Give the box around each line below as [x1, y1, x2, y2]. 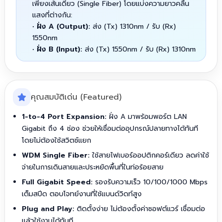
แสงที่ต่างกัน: [32, 10, 72, 21]
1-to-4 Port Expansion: [21, 111, 107, 122]
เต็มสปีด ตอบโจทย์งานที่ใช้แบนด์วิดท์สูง [21, 189, 142, 200]
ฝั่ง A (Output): [36, 21, 90, 32]
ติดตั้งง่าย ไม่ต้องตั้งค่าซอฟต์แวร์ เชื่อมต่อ [74, 204, 205, 215]
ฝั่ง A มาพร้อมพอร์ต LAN [106, 111, 187, 122]
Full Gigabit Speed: [21, 177, 93, 188]
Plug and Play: [21, 204, 74, 215]
